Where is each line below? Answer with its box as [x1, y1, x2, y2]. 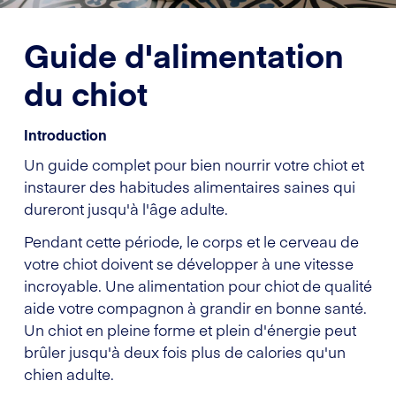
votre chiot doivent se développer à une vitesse [24, 252, 354, 274]
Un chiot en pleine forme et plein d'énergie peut [24, 318, 356, 340]
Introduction [24, 124, 107, 144]
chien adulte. [24, 362, 114, 385]
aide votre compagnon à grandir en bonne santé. [24, 296, 367, 318]
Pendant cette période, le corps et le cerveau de [24, 230, 359, 252]
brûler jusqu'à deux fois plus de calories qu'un [24, 340, 346, 362]
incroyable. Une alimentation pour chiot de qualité [24, 274, 372, 296]
